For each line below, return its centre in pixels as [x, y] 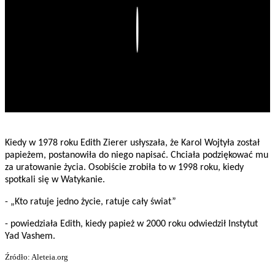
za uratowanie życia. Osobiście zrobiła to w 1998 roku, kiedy [124, 168]
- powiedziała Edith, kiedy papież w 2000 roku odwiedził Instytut [131, 224]
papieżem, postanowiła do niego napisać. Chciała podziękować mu [137, 156]
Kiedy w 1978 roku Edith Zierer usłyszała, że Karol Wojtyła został [132, 143]
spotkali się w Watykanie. [55, 180]
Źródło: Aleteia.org [37, 257]
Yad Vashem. [30, 237]
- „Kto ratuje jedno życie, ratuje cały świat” [91, 202]
